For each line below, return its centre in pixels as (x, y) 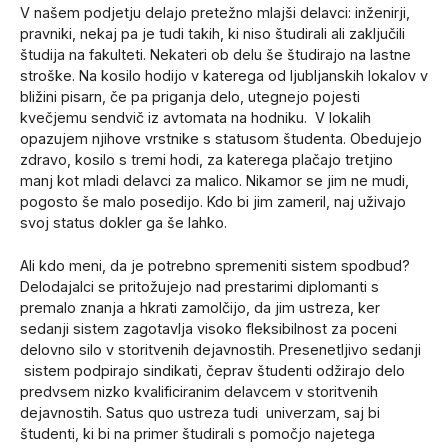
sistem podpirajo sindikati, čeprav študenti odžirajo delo (212, 370)
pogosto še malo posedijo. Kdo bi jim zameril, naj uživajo (213, 202)
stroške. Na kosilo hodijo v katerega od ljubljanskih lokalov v (224, 76)
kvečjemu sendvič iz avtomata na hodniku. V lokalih (195, 118)
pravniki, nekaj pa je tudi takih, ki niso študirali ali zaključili (212, 34)
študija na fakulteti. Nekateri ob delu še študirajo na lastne (215, 55)
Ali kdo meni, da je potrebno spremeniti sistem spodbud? (215, 265)
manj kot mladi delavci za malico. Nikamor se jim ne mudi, (214, 181)
